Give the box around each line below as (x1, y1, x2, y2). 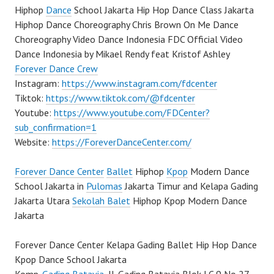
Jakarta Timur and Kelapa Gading (122, 180, 258, 193)
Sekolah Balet (72, 194, 130, 207)
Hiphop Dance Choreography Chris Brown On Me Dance (15, 18, 239, 31)
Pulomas (86, 180, 122, 193)
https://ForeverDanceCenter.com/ (52, 136, 191, 149)
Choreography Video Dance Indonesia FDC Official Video (15, 33, 243, 46)
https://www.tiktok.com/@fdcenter (46, 92, 195, 105)
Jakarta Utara (15, 194, 72, 207)
